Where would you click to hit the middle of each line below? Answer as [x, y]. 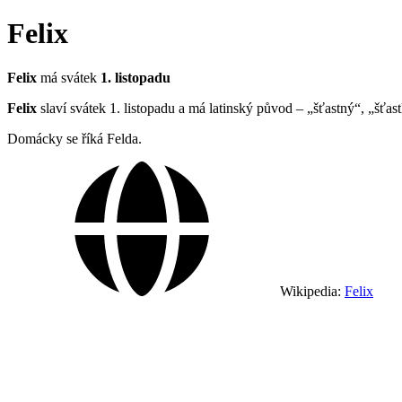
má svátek [69, 77]
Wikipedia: [310, 291]
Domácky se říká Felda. [74, 138]
